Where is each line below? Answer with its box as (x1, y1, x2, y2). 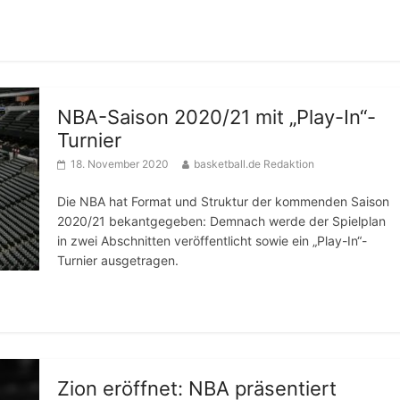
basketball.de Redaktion (194, 157, 314, 171)
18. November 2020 (71, 157, 169, 171)
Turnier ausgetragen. (57, 253, 179, 268)
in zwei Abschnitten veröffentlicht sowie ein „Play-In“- (57, 233, 367, 248)
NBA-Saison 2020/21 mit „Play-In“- (57, 105, 376, 129)
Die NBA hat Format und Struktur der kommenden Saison (57, 194, 389, 209)
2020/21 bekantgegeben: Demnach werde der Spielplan (57, 213, 386, 229)
